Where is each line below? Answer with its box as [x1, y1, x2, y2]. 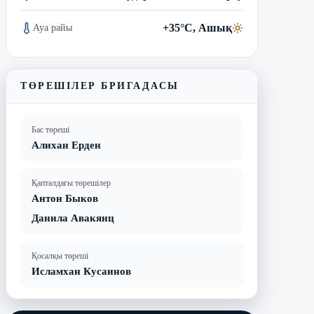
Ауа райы [33, 22, 72, 33]
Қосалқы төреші [32, 251, 88, 261]
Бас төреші [32, 125, 69, 135]
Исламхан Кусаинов [32, 266, 131, 277]
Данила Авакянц [32, 212, 114, 224]
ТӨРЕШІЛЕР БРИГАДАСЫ [20, 81, 179, 91]
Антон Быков [32, 193, 98, 204]
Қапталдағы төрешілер [32, 178, 111, 188]
